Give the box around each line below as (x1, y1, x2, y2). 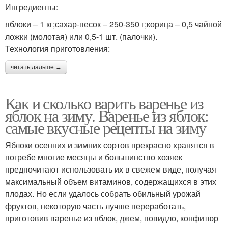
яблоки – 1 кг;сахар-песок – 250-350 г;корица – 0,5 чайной (5, 18, 222, 30)
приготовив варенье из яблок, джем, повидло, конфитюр (5, 212, 218, 224)
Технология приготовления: (5, 42, 110, 54)
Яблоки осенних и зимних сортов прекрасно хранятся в (5, 138, 214, 151)
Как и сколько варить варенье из (5, 92, 204, 114)
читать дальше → (11, 63, 62, 71)
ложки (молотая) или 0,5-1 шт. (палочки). (5, 30, 157, 42)
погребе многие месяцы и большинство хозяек (5, 151, 182, 163)
